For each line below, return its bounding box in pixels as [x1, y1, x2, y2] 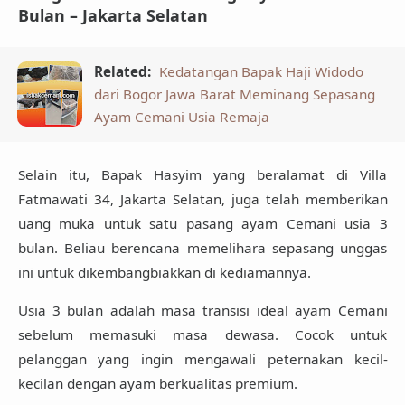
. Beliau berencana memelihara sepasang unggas [53, 238, 388, 257]
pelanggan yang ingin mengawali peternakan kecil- [17, 350, 388, 369]
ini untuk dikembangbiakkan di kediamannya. [17, 262, 311, 281]
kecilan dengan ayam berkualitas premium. [17, 374, 297, 393]
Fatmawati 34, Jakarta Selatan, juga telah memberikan [17, 189, 388, 208]
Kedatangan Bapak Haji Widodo [159, 61, 364, 80]
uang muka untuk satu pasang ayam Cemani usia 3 [17, 213, 388, 232]
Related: [94, 61, 152, 80]
